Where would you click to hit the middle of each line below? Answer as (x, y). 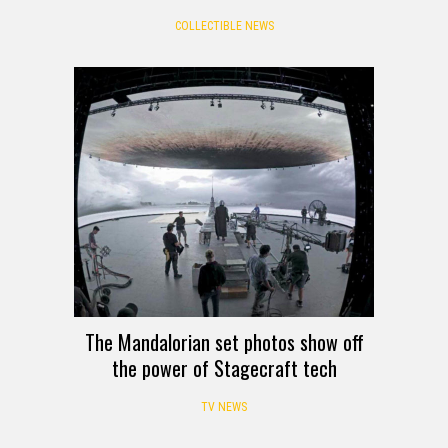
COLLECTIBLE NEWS (224, 25)
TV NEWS (224, 406)
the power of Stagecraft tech (224, 367)
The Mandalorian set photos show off (224, 341)
